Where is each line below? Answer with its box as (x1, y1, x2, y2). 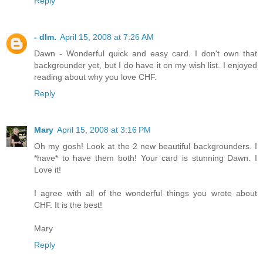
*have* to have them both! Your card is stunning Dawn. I (34, 153, 257, 163)
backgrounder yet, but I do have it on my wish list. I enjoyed (34, 60, 257, 70)
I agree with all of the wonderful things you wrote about (34, 188, 257, 198)
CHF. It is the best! (34, 200, 102, 210)
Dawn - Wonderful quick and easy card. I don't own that (34, 48, 257, 58)
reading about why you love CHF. (34, 72, 157, 82)
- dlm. (34, 32, 56, 42)
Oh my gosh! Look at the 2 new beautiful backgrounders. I (34, 141, 257, 151)
